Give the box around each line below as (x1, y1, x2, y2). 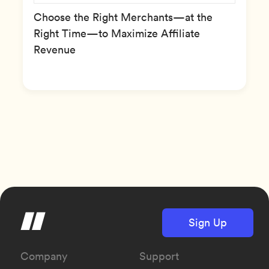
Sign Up (189, 216, 227, 229)
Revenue (34, 43, 76, 56)
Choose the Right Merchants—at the (34, 10, 213, 24)
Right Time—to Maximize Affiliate (34, 26, 200, 40)
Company (20, 249, 67, 263)
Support (139, 249, 179, 263)
